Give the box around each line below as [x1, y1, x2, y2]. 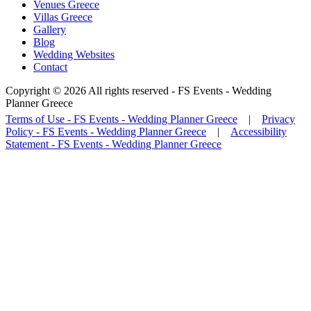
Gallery [33, 23, 66, 35]
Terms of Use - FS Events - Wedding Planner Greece [6, 112, 237, 125]
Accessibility [230, 125, 287, 137]
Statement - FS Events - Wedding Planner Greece [6, 137, 221, 150]
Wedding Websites [33, 48, 115, 60]
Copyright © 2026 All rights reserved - [6, 84, 178, 96]
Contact [33, 60, 67, 73]
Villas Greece [33, 10, 92, 23]
